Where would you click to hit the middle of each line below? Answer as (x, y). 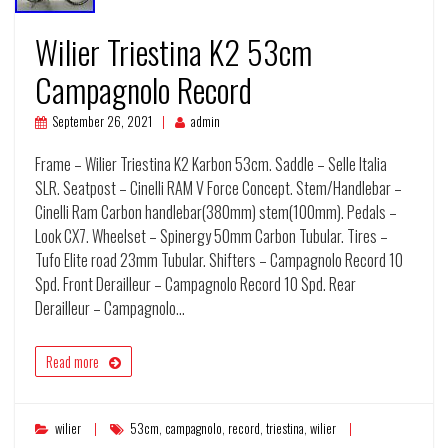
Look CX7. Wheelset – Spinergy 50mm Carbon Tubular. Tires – (211, 236)
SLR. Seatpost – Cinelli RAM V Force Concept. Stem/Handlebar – (218, 188)
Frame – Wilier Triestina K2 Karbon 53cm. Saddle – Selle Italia (211, 164)
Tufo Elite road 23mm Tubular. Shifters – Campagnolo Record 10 (219, 260)
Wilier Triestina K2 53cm (173, 52)
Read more (72, 362)
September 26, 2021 (102, 122)
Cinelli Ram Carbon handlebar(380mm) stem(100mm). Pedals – (216, 212)
